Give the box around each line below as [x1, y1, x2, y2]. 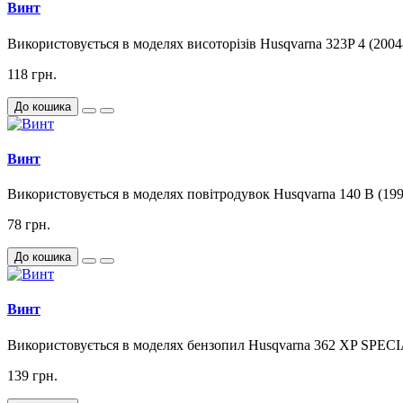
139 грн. [7, 367, 58, 383]
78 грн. [7, 217, 50, 233]
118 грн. [7, 66, 57, 82]
